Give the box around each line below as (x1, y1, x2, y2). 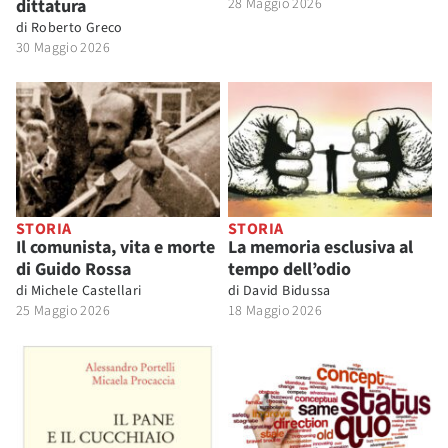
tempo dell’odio (228, 257, 351, 283)
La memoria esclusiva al (228, 235, 413, 261)
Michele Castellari (31, 281, 142, 302)
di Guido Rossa (16, 257, 131, 283)
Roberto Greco (31, 17, 123, 38)
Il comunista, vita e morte (16, 235, 215, 261)
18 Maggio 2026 (228, 301, 322, 322)
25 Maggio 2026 (16, 301, 110, 322)
